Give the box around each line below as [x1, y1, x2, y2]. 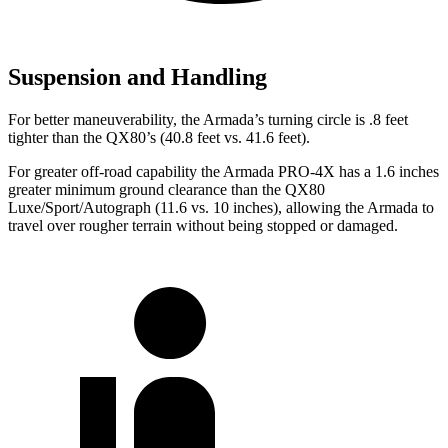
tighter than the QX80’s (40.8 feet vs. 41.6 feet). [8, 128, 310, 146]
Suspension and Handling [8, 63, 267, 90]
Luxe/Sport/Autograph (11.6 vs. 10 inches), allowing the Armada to [8, 198, 434, 216]
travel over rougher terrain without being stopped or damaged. [8, 216, 398, 234]
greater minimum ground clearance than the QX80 [8, 180, 325, 198]
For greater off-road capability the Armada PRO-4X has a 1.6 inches [8, 162, 439, 180]
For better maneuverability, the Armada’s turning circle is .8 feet [8, 110, 408, 128]
